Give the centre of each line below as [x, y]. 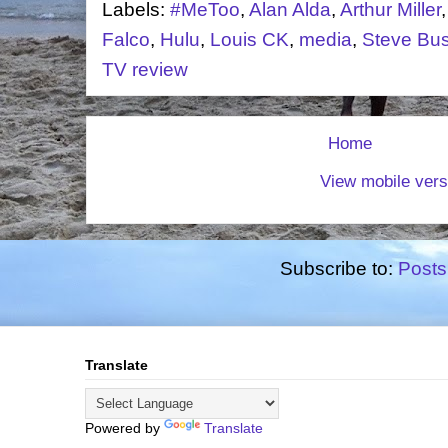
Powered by [124, 428]
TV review [145, 69]
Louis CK [249, 39]
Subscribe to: [339, 268]
